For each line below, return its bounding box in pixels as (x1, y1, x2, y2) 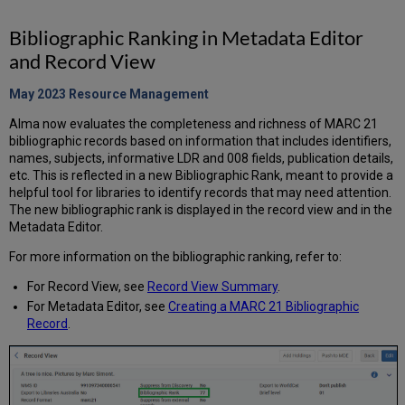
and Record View (9, 48, 156, 73)
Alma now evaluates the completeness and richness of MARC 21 (9, 116, 379, 131)
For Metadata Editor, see (26, 299, 168, 315)
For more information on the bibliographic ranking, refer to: (9, 249, 343, 264)
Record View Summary (146, 278, 278, 294)
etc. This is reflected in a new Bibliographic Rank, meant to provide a (9, 167, 394, 183)
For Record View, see (26, 278, 147, 294)
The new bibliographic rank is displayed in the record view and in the (9, 202, 393, 217)
